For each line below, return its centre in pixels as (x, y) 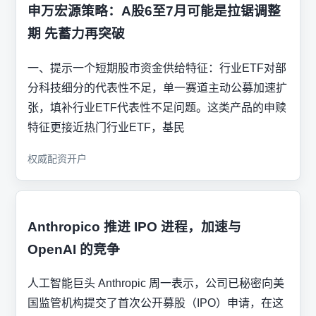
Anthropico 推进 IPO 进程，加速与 (134, 226)
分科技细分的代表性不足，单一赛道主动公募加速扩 (157, 87)
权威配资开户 (57, 158)
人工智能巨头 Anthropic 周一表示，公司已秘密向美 (156, 284)
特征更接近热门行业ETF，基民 (106, 127)
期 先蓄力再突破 (76, 34)
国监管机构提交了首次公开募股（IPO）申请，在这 (156, 303)
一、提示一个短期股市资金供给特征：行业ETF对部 (157, 68)
